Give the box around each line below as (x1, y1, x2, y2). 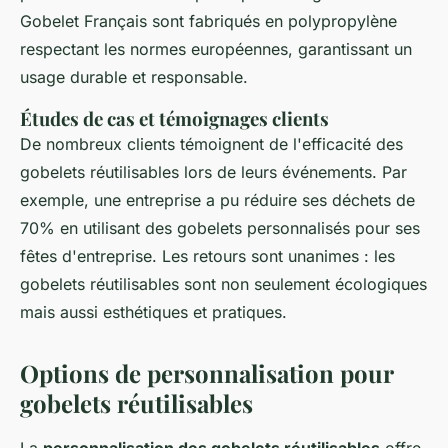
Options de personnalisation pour (20, 357, 393, 390)
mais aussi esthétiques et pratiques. (20, 302, 287, 323)
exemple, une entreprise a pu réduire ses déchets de (20, 190, 415, 211)
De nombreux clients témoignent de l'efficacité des (20, 134, 403, 155)
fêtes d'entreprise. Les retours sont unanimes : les (20, 246, 395, 267)
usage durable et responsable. (20, 67, 248, 88)
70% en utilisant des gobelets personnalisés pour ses (20, 218, 420, 239)
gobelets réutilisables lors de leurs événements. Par (20, 162, 407, 183)
